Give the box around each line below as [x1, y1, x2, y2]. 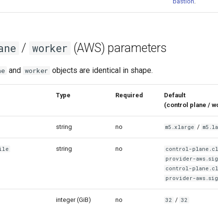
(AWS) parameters [70, 40, 167, 55]
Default [164, 91, 185, 99]
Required [115, 91, 143, 99]
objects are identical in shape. [50, 65, 153, 75]
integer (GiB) [56, 196, 91, 203]
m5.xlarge [165, 123, 195, 130]
